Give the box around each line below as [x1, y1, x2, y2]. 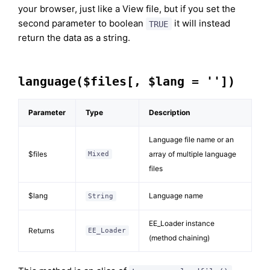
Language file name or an [149, 135, 234, 145]
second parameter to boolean [18, 17, 146, 30]
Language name [149, 191, 203, 201]
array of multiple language [149, 149, 236, 159]
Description [149, 108, 190, 118]
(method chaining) [149, 233, 210, 243]
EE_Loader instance [149, 219, 215, 228]
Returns [28, 226, 54, 236]
